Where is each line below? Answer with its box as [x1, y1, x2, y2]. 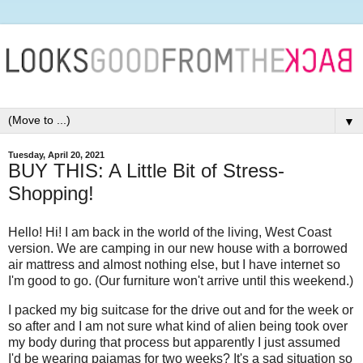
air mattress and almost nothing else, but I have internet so [8, 257, 340, 271]
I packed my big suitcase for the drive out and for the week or [8, 302, 353, 317]
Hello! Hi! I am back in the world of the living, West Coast [8, 224, 331, 239]
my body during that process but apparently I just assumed [8, 335, 340, 349]
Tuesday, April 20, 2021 [8, 149, 105, 160]
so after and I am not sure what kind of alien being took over [8, 318, 348, 333]
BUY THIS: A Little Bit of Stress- [8, 159, 284, 181]
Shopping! [8, 181, 94, 204]
